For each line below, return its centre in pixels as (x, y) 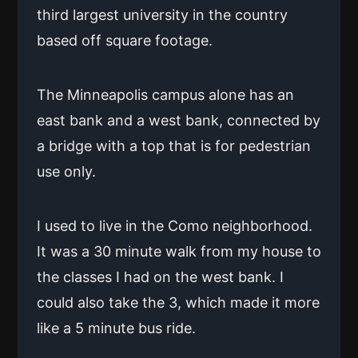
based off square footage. (125, 40)
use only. (66, 171)
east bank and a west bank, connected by (179, 120)
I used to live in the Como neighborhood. (175, 225)
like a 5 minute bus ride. (116, 328)
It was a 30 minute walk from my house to (179, 251)
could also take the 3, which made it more (178, 302)
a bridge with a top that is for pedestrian (174, 145)
